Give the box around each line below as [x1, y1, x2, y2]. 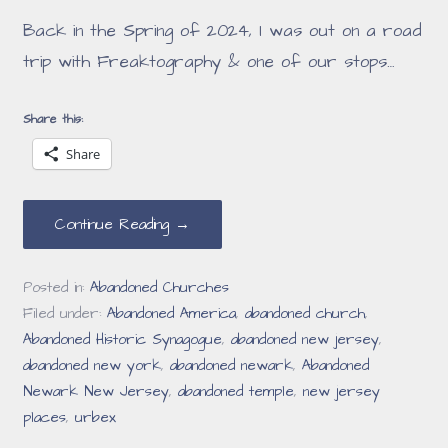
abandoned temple [178, 381, 295, 402]
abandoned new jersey [231, 329, 380, 350]
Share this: [23, 111, 84, 129]
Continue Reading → [55, 213, 191, 235]
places [23, 407, 67, 428]
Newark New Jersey [23, 381, 170, 402]
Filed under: [23, 303, 108, 324]
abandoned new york [23, 355, 162, 376]
